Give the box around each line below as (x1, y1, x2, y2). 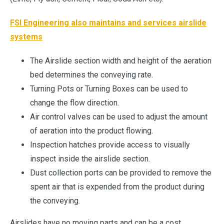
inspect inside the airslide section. (30, 154, 150, 164)
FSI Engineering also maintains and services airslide (10, 18, 206, 28)
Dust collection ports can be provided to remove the (30, 168, 211, 178)
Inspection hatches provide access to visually (30, 140, 190, 150)
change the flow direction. (30, 98, 119, 108)
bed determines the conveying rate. (30, 70, 153, 80)
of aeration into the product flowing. (30, 126, 153, 136)
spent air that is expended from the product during (30, 182, 204, 192)
